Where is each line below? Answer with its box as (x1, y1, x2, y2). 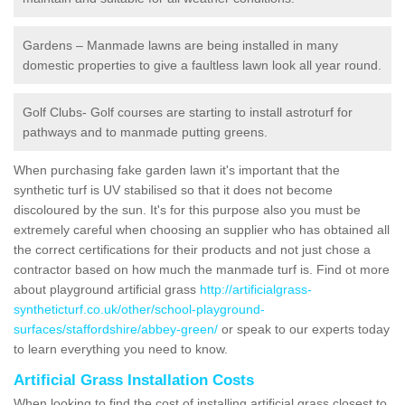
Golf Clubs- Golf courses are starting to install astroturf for (23, 104, 353, 119)
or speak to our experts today (218, 321, 390, 336)
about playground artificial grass (14, 281, 200, 297)
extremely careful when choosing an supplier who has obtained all (14, 221, 390, 237)
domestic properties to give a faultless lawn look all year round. (23, 57, 381, 72)
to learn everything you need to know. (14, 341, 231, 356)
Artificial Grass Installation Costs (14, 371, 254, 389)
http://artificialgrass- (200, 281, 312, 297)
